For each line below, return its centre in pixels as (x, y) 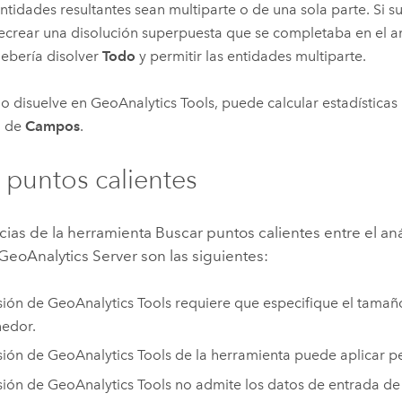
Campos (52, 127)
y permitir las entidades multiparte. (250, 57)
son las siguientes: (203, 256)
